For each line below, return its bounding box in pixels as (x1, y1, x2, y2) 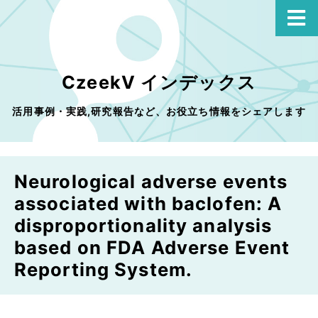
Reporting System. (14, 258, 193, 280)
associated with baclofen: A (14, 192, 283, 214)
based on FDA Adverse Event (14, 236, 290, 258)
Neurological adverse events (14, 170, 288, 192)
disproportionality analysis (14, 214, 273, 236)
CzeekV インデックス (62, 72, 256, 93)
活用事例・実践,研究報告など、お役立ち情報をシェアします (12, 105, 306, 117)
